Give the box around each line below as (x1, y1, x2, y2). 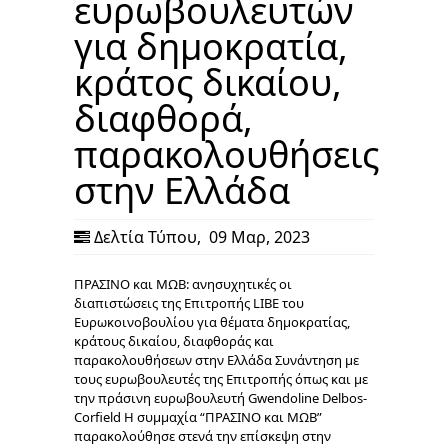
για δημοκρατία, (74, 22, 348, 72)
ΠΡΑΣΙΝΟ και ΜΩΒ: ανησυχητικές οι (74, 275, 292, 294)
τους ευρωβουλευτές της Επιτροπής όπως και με (74, 370, 368, 389)
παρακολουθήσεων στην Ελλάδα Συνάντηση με (74, 351, 359, 370)
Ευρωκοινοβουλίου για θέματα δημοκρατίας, (74, 313, 350, 332)
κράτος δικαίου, (74, 58, 342, 108)
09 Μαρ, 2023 (205, 226, 310, 249)
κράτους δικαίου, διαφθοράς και (74, 332, 274, 351)
